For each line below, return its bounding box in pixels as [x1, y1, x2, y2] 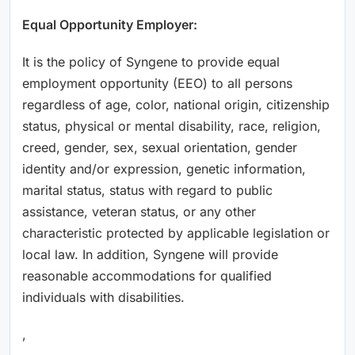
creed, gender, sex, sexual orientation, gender [22, 139, 297, 155]
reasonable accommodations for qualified [22, 267, 272, 284]
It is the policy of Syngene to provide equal [22, 53, 280, 70]
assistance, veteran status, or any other [22, 203, 256, 219]
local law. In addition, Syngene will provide [22, 246, 278, 262]
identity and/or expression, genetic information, [22, 160, 306, 177]
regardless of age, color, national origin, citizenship [22, 96, 330, 113]
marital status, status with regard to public [22, 181, 273, 198]
